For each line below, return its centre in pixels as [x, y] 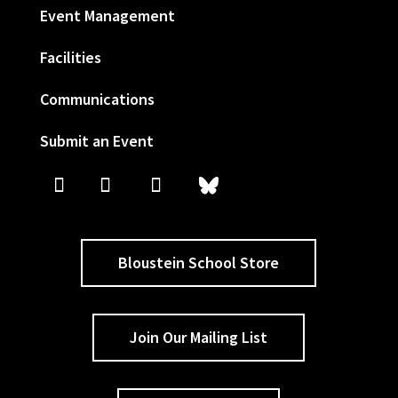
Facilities [70, 57]
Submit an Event [96, 140]
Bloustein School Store [199, 262]
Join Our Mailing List [199, 337]
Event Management [107, 15]
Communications [97, 99]
